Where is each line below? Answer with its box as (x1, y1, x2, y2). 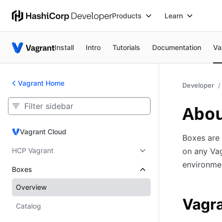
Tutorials (112, 43, 141, 52)
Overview (16, 183, 47, 191)
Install (55, 43, 74, 52)
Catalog (16, 202, 41, 210)
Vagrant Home (18, 79, 64, 87)
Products (112, 11, 142, 20)
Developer (182, 81, 214, 89)
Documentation (152, 43, 202, 52)
